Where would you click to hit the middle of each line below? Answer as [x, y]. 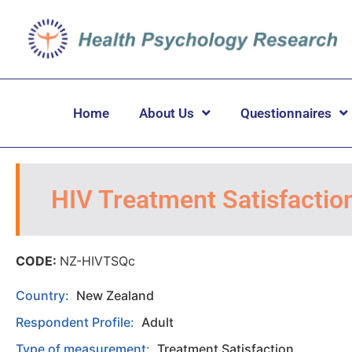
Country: [44, 295]
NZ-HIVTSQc [97, 260]
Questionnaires [286, 113]
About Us [167, 113]
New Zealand [115, 295]
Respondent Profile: [77, 322]
